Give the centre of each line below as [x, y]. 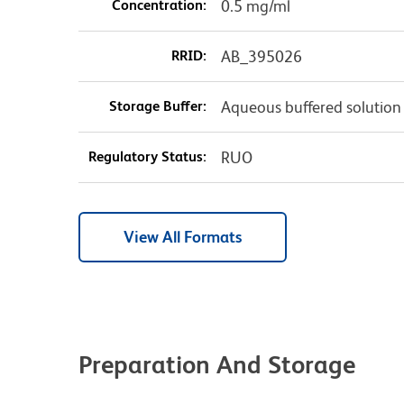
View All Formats [183, 237]
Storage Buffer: [157, 106]
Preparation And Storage [217, 365]
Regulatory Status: [147, 157]
